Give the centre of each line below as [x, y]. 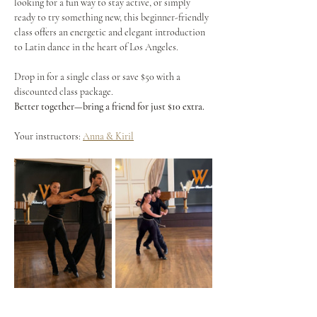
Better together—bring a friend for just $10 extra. [109, 106]
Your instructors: [48, 136]
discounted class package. [64, 92]
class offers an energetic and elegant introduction [111, 32]
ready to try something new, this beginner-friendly [113, 17]
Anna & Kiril [108, 136]
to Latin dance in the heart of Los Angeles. [96, 47]
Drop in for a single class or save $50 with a [98, 77]
